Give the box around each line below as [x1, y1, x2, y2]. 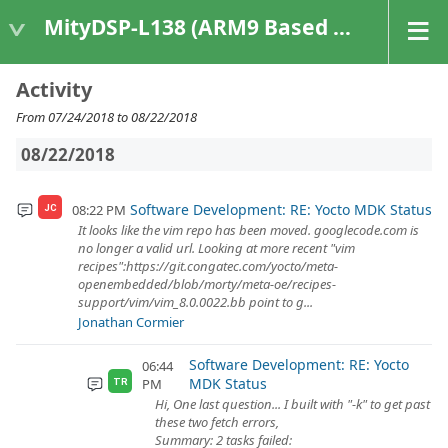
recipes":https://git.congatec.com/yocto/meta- [78, 257, 338, 275]
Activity [16, 76, 92, 103]
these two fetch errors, [155, 413, 279, 431]
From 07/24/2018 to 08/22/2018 [16, 108, 197, 126]
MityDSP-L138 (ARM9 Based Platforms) [44, 12, 333, 41]
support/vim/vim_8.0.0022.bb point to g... [78, 293, 313, 311]
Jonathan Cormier [78, 313, 184, 331]
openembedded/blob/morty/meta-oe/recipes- [78, 275, 336, 293]
